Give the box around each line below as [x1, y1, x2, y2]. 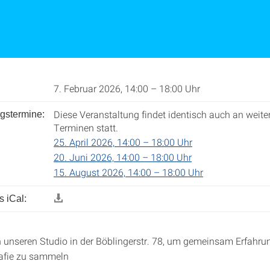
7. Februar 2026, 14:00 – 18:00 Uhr [54, 82, 200, 95]
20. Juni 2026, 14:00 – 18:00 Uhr [54, 151, 192, 163]
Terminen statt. [54, 121, 118, 134]
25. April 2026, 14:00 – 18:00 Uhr [54, 136, 192, 148]
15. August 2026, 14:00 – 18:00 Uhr [54, 166, 203, 178]
